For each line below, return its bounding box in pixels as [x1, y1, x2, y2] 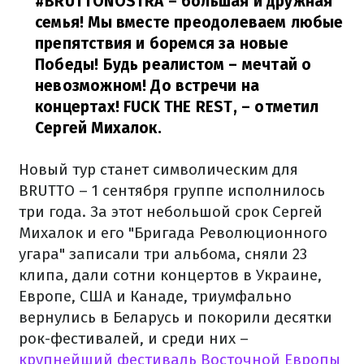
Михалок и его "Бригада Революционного [19, 223, 327, 242]
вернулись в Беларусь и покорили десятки [19, 308, 332, 327]
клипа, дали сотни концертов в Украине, [19, 266, 322, 284]
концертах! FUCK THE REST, [35, 97, 237, 116]
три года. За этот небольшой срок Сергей [19, 202, 323, 221]
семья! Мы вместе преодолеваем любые [35, 13, 344, 32]
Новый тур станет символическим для [19, 160, 298, 179]
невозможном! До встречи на [35, 76, 259, 95]
